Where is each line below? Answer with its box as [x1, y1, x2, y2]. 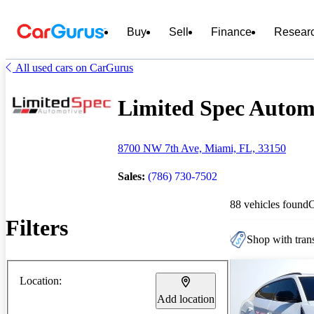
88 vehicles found [230, 198, 308, 210]
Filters [6, 215, 68, 241]
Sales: [118, 170, 145, 182]
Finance [211, 26, 252, 38]
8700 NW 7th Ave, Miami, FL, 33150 [118, 142, 286, 154]
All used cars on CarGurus [15, 62, 133, 74]
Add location [157, 292, 214, 305]
